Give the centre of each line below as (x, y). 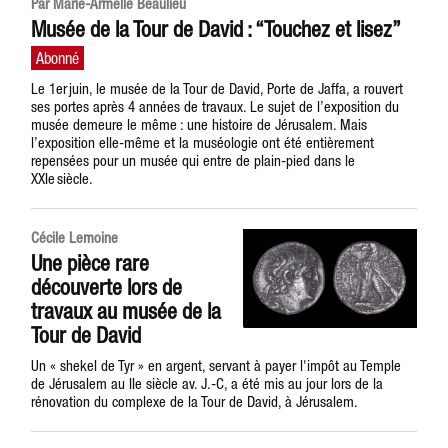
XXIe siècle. (62, 178)
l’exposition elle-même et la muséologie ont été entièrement (203, 142)
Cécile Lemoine (75, 237)
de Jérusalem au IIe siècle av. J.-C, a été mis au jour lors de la (207, 383)
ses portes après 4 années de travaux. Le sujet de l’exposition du (215, 106)
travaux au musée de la (126, 311)
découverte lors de (107, 287)
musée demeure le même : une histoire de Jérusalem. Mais (199, 124)
